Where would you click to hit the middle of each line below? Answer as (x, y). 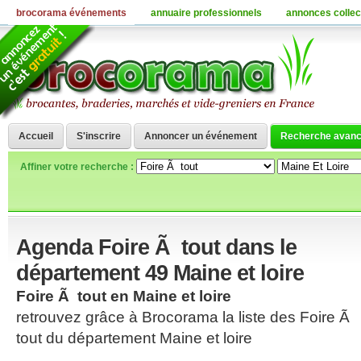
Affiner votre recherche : (78, 167)
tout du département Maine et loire (134, 338)
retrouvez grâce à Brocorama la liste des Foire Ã (185, 317)
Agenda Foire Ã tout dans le (156, 247)
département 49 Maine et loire (160, 273)
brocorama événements (71, 13)
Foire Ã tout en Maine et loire (124, 296)
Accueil (36, 136)
